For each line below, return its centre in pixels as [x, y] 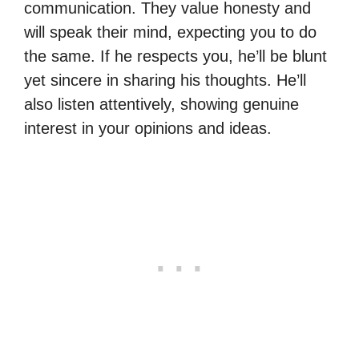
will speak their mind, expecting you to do [170, 32]
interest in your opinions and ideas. [148, 128]
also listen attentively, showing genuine [161, 104]
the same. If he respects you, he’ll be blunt [175, 56]
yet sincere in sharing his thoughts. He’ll [165, 80]
